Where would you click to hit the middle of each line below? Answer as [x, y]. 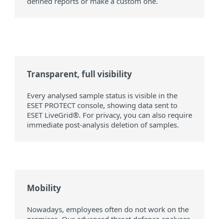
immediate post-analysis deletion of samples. [103, 125]
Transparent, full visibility [79, 74]
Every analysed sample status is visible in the [102, 96]
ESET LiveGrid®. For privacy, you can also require [109, 115]
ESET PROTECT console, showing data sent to [102, 105]
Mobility [44, 188]
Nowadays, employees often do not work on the [108, 209]
